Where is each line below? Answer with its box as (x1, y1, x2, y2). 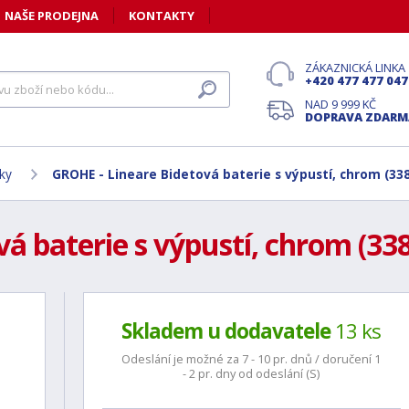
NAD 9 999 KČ (305, 96, 376, 112)
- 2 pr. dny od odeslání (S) (183, 365, 320, 382)
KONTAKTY (129, 7, 194, 24)
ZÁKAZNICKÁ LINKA (305, 59, 405, 76)
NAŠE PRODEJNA (5, 7, 99, 24)
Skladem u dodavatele (121, 317, 331, 345)
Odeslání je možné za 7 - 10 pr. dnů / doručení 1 (121, 351, 382, 367)
